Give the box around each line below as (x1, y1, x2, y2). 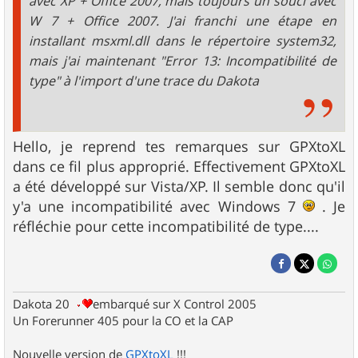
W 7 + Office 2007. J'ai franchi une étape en (29, 12, 336, 30)
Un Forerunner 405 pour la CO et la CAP (13, 312, 233, 328)
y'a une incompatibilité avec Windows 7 (13, 197, 303, 217)
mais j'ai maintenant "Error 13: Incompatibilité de (29, 52, 336, 70)
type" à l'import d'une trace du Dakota (29, 72, 259, 90)
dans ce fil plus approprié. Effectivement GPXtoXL (13, 157, 345, 177)
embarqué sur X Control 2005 (93, 295, 257, 312)
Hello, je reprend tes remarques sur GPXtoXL (13, 137, 345, 157)
